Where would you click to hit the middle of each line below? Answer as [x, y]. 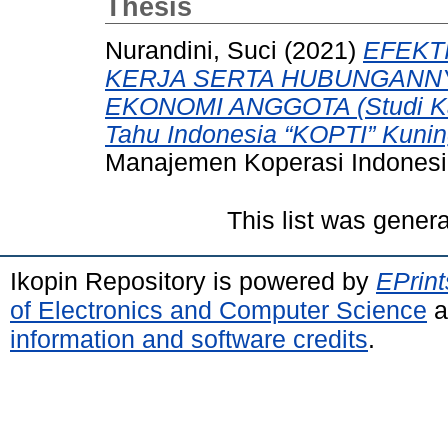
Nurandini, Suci [191, 50]
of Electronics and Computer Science [218, 309]
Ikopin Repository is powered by [193, 280]
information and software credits [189, 338]
